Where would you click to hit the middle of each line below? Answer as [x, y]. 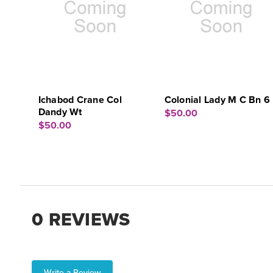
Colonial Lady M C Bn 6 [217, 100]
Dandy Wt [60, 112]
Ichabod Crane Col [80, 100]
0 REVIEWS [81, 220]
